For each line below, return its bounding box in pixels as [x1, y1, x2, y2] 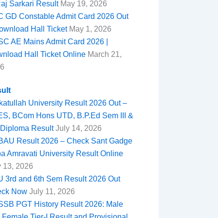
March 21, [85, 50, 122, 58]
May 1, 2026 [67, 24, 111, 33]
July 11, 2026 [27, 187, 75, 196]
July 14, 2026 [53, 124, 102, 132]
